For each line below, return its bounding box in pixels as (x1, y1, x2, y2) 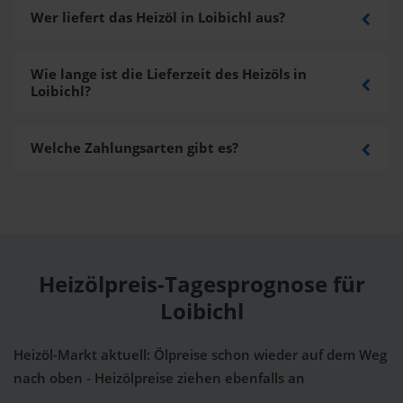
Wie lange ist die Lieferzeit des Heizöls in (30, 65, 307, 85)
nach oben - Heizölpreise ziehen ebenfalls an (13, 369, 305, 389)
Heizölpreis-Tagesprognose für (38, 270, 365, 300)
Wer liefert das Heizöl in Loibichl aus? (30, 8, 285, 28)
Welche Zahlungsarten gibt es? (30, 139, 238, 158)
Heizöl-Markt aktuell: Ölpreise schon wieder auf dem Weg (13, 345, 387, 365)
